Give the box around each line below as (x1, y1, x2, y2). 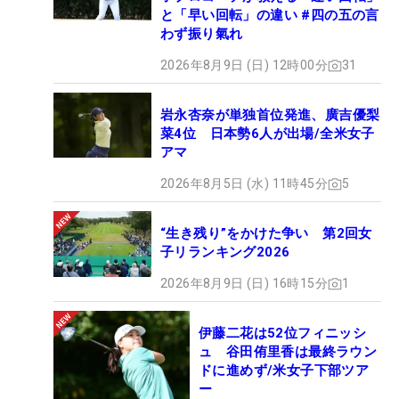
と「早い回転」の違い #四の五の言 (160, 7, 379, 24)
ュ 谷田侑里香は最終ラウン (199, 344, 378, 361)
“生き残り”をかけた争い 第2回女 (160, 225, 372, 242)
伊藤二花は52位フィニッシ (199, 325, 367, 342)
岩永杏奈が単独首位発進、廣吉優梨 (160, 107, 380, 124)
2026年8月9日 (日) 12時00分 (160, 58, 328, 73)
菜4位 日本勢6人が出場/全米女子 (160, 126, 375, 142)
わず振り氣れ (160, 26, 243, 43)
